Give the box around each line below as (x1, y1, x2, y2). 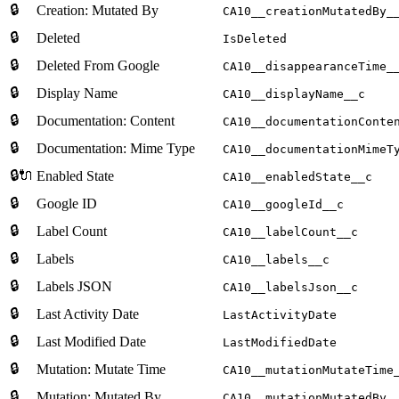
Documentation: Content (37, 112, 175, 128)
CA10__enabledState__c (223, 169, 372, 183)
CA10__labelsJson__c (223, 280, 358, 294)
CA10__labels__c (223, 252, 330, 266)
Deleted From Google (37, 57, 159, 73)
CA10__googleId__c (223, 197, 344, 211)
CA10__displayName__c (223, 86, 365, 101)
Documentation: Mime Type (37, 140, 195, 156)
